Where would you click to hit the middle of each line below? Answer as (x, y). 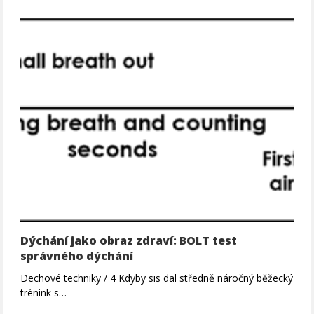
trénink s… (44, 292)
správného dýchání (77, 255)
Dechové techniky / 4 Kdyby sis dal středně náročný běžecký (157, 278)
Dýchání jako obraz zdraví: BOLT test (129, 240)
